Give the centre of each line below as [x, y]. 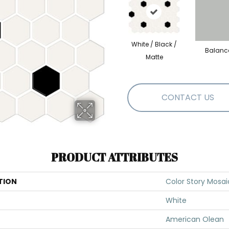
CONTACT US [188, 98]
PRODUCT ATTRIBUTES [114, 157]
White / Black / [154, 44]
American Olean [195, 219]
